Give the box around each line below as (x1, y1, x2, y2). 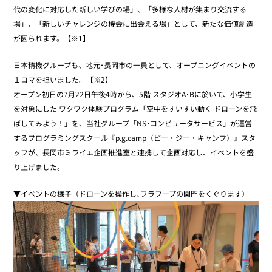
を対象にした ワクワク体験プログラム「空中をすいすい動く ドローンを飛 (13, 103, 257, 114)
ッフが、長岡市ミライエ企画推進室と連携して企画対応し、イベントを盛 (13, 147, 254, 157)
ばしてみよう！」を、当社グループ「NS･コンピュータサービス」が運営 (13, 118, 253, 128)
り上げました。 (13, 161, 65, 172)
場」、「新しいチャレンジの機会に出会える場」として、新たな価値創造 (13, 18, 254, 29)
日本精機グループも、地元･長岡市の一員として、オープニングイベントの (13, 59, 256, 70)
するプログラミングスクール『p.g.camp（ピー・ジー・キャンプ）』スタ (13, 132, 256, 143)
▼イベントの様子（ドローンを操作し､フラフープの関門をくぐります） (13, 188, 250, 199)
